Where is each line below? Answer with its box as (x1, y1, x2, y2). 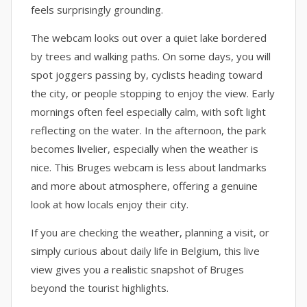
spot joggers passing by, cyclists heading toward (31, 68, 262, 82)
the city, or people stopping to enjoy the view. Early (31, 86, 275, 100)
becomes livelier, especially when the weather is (31, 142, 258, 156)
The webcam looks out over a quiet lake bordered (31, 31, 267, 45)
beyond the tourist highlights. (31, 281, 169, 295)
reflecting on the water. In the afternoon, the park (31, 123, 266, 137)
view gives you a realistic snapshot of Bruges (31, 262, 244, 276)
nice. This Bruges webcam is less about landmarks (31, 160, 267, 174)
